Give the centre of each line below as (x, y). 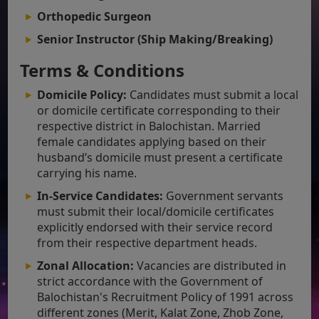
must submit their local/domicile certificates (156, 211)
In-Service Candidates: (100, 195)
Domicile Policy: (82, 94)
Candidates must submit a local (213, 94)
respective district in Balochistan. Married (149, 126)
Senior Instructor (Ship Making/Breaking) (155, 39)
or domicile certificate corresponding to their (159, 110)
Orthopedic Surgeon (95, 16)
